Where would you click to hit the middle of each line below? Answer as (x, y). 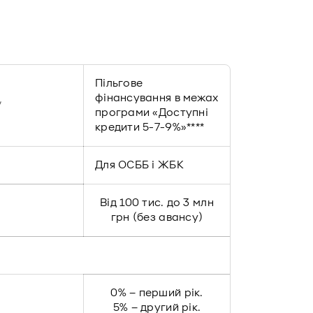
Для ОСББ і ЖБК (139, 165)
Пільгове (119, 83)
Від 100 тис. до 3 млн (157, 203)
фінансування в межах (157, 98)
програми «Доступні (152, 112)
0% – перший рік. (157, 293)
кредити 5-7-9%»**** (150, 127)
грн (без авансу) (157, 217)
